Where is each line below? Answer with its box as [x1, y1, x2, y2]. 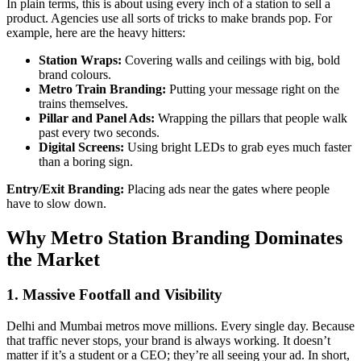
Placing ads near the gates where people [124, 181, 330, 196]
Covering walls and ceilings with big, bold [122, 52, 340, 67]
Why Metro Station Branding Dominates [6, 226, 342, 248]
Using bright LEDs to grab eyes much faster [124, 139, 351, 154]
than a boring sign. [39, 154, 133, 168]
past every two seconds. [39, 125, 160, 139]
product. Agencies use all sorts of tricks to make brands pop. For [6, 10, 332, 25]
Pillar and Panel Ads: [39, 110, 155, 125]
